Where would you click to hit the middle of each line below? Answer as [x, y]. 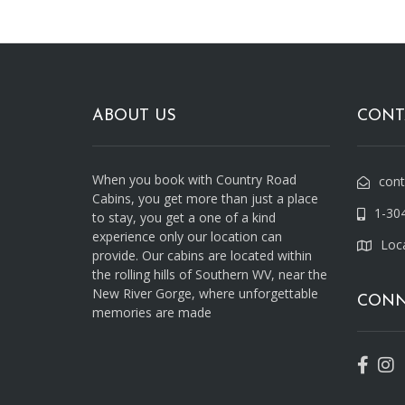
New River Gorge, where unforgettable [205, 294]
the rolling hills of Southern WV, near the [210, 275]
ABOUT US [134, 117]
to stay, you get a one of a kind [184, 218]
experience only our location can [187, 237]
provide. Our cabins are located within [202, 256]
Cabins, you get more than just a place [205, 199]
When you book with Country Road [194, 180]
